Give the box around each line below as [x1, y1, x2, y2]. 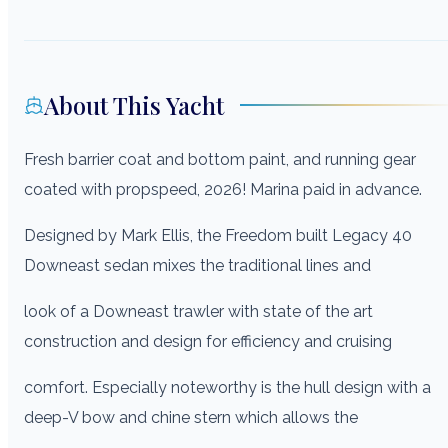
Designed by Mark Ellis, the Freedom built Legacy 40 [24, 225, 412, 245]
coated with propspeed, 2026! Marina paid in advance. [24, 179, 422, 199]
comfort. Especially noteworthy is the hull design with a [24, 377, 431, 397]
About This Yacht [44, 88, 224, 121]
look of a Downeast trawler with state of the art [24, 301, 373, 321]
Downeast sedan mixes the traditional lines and [24, 255, 371, 275]
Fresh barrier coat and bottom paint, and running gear [24, 149, 416, 169]
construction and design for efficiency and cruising [24, 331, 392, 351]
